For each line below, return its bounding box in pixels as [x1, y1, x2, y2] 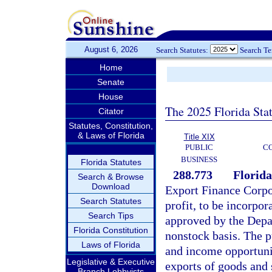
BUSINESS [181, 155, 217, 164]
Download [92, 182, 130, 191]
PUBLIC [185, 143, 213, 152]
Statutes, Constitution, [69, 121, 153, 131]
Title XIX [183, 132, 215, 141]
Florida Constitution [73, 225, 148, 235]
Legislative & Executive [67, 257, 155, 267]
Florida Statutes [80, 157, 141, 167]
